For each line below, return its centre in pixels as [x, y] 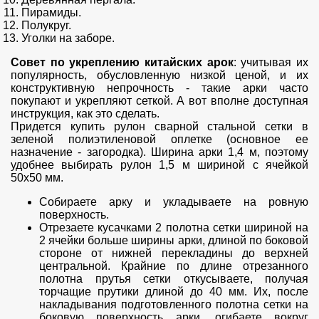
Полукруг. [46, 26]
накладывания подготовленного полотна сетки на [174, 305]
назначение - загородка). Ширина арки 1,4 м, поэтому [159, 152]
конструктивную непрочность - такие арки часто [159, 88]
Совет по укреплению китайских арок [122, 63]
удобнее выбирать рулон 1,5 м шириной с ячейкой [159, 165]
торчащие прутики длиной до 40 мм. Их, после [174, 292]
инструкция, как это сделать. [87, 114]
